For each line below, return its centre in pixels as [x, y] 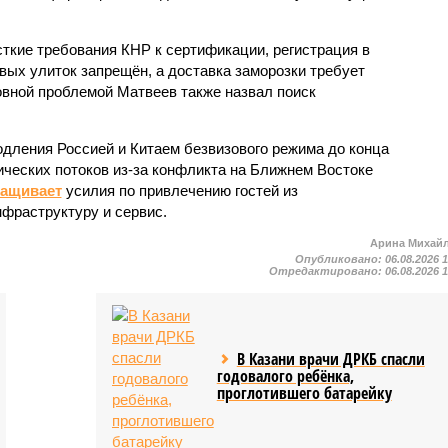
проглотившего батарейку [304, 392]
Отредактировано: [327, 270]
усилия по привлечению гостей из [179, 190]
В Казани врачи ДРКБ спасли [330, 358]
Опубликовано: [340, 258]
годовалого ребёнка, [285, 375]
